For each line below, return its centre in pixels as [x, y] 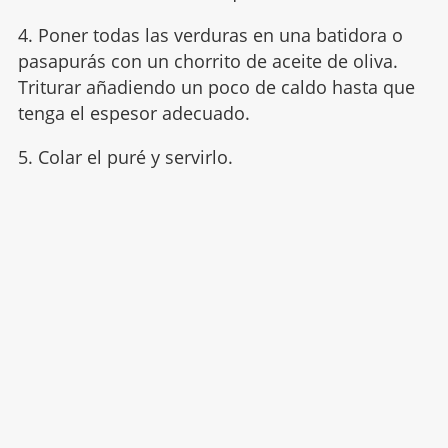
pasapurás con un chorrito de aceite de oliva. [207, 61]
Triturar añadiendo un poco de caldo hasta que [216, 87]
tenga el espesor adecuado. [133, 113]
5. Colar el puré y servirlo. [125, 157]
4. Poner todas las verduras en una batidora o [210, 35]
